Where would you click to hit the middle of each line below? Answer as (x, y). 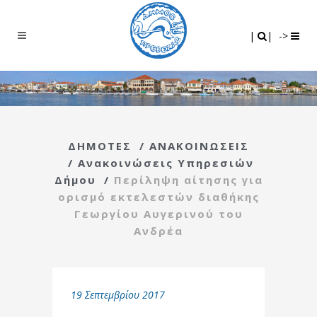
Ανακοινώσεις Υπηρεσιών (166, 162)
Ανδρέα (158, 230)
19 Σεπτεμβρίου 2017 (118, 294)
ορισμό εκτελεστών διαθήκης (158, 196)
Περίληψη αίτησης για (188, 179)
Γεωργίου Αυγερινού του (158, 213)
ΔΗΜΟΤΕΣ (100, 145)
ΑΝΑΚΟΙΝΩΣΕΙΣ (199, 145)
